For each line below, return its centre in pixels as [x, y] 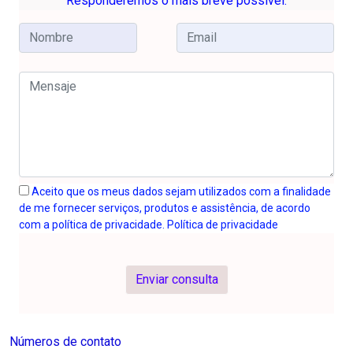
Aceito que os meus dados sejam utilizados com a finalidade [180, 192]
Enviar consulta [176, 280]
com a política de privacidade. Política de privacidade [149, 225]
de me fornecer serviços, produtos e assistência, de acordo [165, 208]
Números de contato [65, 342]
